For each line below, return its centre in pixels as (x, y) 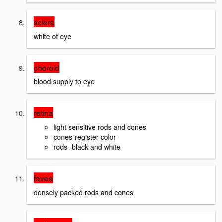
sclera (44, 22)
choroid (47, 67)
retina (43, 113)
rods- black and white (87, 146)
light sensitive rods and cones (100, 127)
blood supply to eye (64, 82)
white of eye (53, 36)
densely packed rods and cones (83, 192)
